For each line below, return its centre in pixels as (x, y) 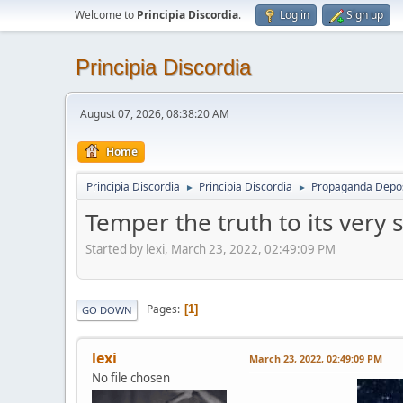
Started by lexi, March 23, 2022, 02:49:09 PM (210, 249)
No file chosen (131, 377)
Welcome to (106, 15)
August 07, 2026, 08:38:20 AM (155, 114)
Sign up (365, 15)
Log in (295, 15)
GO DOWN (107, 309)
